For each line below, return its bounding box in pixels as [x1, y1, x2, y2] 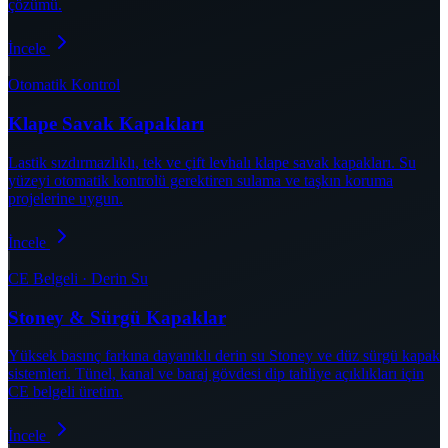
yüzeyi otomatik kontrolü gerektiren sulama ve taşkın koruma [8, 171, 393, 189]
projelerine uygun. [8, 189, 123, 207]
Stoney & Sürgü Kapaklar [8, 306, 226, 328]
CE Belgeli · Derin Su [8, 269, 148, 287]
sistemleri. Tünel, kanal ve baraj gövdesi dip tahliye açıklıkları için [8, 365, 424, 383]
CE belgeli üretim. [8, 383, 123, 401]
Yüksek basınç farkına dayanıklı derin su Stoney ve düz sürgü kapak [8, 347, 440, 365]
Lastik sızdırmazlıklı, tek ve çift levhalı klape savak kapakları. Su [8, 153, 416, 171]
